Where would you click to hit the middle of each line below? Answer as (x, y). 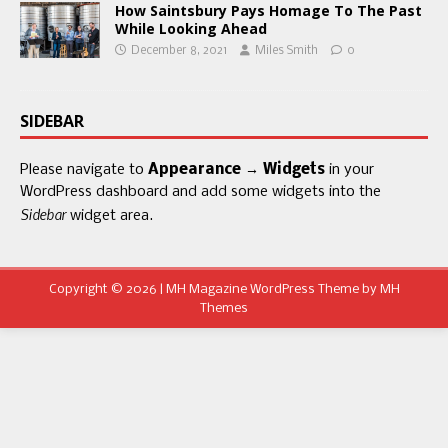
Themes (224, 308)
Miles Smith (286, 51)
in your (349, 170)
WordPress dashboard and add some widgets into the (200, 192)
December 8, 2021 (179, 51)
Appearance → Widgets (236, 170)
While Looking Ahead (191, 28)
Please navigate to (84, 170)
